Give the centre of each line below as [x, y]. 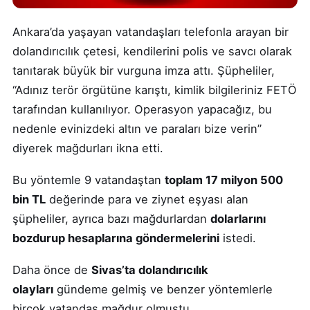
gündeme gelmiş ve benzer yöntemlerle [163, 289]
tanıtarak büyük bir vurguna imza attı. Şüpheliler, [144, 70]
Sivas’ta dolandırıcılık [150, 270]
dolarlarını [238, 218]
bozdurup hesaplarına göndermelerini [116, 238]
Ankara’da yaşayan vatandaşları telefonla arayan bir [151, 31]
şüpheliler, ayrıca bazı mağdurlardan [111, 218]
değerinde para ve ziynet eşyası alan [147, 199]
